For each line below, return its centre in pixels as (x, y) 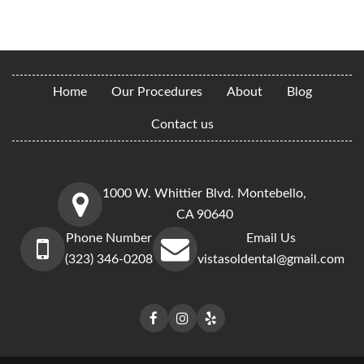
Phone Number (108, 238)
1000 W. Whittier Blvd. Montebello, (204, 194)
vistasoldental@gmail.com (271, 260)
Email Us (271, 238)
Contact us (182, 124)
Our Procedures (156, 91)
